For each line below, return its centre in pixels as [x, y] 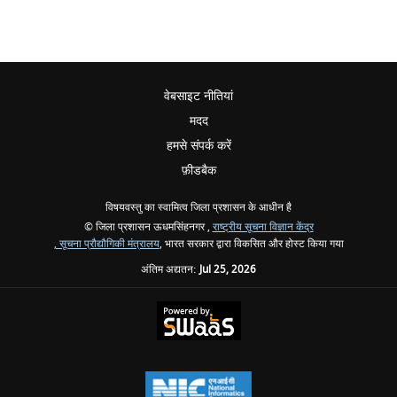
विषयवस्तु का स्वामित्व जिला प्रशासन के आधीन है [198, 208]
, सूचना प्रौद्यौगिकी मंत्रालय [106, 244]
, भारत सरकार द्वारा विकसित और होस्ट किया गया [251, 244]
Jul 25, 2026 [228, 270]
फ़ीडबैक [198, 171]
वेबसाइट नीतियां [198, 96]
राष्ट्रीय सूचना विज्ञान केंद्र [263, 227]
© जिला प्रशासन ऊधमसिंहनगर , [148, 227]
